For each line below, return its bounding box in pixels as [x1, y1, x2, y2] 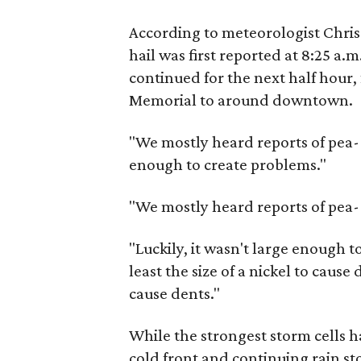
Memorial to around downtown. [129, 90, 354, 110]
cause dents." [129, 284, 221, 303]
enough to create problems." [129, 155, 327, 174]
